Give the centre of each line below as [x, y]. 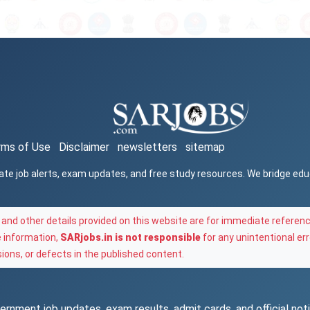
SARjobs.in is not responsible [131, 237]
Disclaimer [84, 147]
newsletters [148, 147]
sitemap [206, 147]
